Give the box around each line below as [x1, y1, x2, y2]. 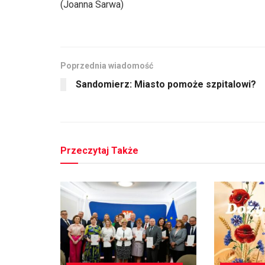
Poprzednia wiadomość [60, 60, 153, 70]
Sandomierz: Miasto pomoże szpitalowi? [76, 78, 256, 90]
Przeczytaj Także [60, 144, 138, 156]
